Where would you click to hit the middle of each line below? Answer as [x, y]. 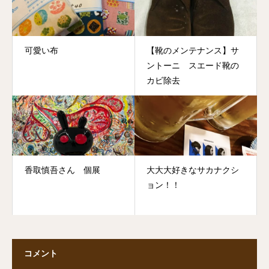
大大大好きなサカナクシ [193, 170]
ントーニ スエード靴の [193, 65]
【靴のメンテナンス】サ [193, 50]
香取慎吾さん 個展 [62, 170]
